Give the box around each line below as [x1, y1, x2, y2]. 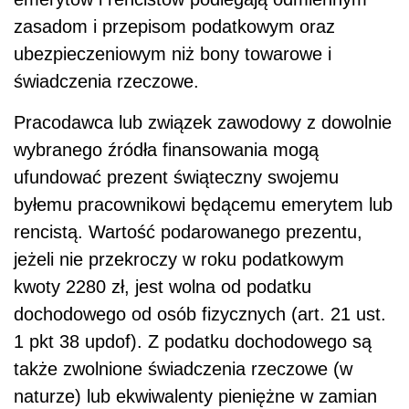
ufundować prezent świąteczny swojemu [14, 166, 339, 187]
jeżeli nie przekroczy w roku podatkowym [14, 248, 344, 269]
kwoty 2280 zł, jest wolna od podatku [14, 276, 311, 297]
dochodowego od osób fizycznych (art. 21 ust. [14, 303, 386, 324]
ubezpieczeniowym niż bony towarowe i [14, 43, 331, 64]
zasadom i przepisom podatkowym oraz [14, 16, 335, 37]
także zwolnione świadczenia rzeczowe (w [14, 358, 352, 379]
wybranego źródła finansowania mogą [14, 139, 319, 160]
